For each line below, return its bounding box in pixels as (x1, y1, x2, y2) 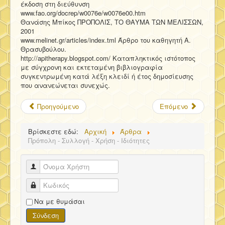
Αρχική (84, 126, 106, 136)
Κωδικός (37, 180, 63, 190)
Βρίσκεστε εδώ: (28, 126, 82, 136)
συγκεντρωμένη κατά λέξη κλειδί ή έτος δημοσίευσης (21, 71, 193, 81)
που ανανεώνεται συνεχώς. (21, 80, 110, 90)
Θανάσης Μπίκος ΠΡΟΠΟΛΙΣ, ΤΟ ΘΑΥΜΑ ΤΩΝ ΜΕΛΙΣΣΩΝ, (21, 17, 203, 27)
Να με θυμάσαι (34, 196, 85, 206)
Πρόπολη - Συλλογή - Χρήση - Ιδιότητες (28, 135, 150, 145)
